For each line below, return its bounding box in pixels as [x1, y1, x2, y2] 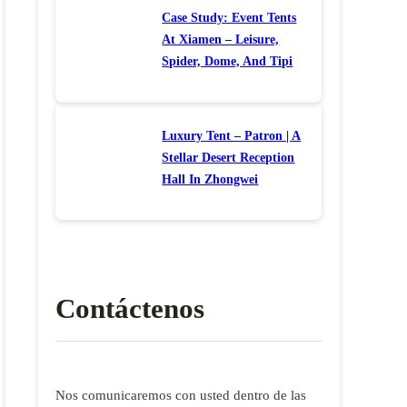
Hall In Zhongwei [162, 171, 259, 186]
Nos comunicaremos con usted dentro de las [55, 387, 307, 402]
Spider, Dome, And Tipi [162, 54, 293, 69]
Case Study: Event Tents [162, 10, 297, 25]
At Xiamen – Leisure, [162, 32, 280, 47]
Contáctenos [55, 292, 205, 324]
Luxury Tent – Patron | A [162, 127, 302, 143]
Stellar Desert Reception [162, 149, 295, 164]
